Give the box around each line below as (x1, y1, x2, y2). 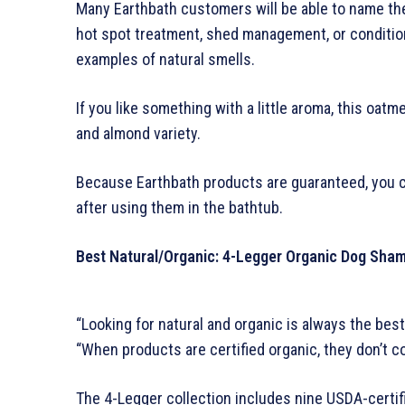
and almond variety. (76, 124, 201, 144)
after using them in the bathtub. (76, 198, 283, 218)
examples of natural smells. (76, 50, 255, 70)
